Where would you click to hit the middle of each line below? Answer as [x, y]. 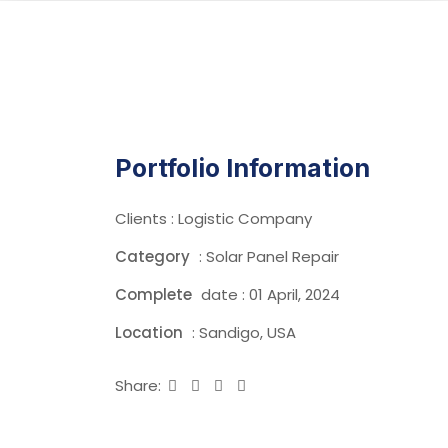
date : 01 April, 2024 [270, 294]
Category [152, 256]
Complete [155, 294]
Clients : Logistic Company [213, 218]
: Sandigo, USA [242, 332]
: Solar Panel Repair [267, 256]
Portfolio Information [242, 168]
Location [149, 332]
